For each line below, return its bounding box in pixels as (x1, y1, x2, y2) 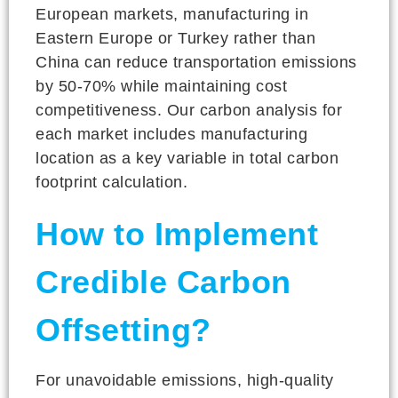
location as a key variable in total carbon (36, 148, 338, 167)
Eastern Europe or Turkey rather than (36, 28, 315, 47)
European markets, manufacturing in (36, 4, 308, 23)
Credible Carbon (36, 263, 291, 300)
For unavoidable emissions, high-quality (36, 370, 334, 389)
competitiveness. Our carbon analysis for (36, 100, 342, 119)
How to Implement (36, 215, 318, 252)
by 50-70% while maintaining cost (36, 76, 287, 95)
